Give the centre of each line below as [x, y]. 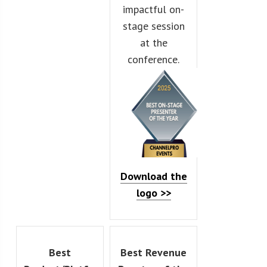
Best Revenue [154, 252]
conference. [154, 59]
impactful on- [154, 9]
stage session [153, 26]
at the [153, 42]
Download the [153, 176]
